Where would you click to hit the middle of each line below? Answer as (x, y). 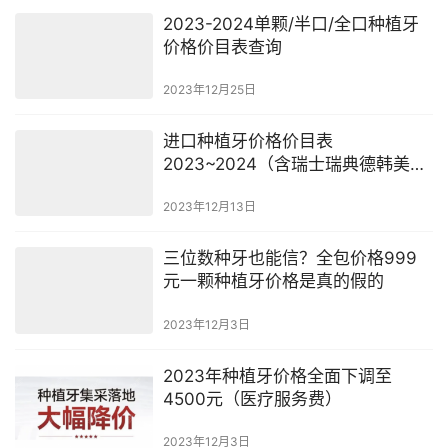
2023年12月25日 (209, 90)
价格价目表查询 (222, 47)
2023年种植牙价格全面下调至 (277, 375)
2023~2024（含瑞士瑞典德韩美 (286, 164)
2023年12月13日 (209, 207)
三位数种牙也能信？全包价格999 (289, 258)
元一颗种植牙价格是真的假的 (273, 281)
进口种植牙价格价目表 (247, 141)
